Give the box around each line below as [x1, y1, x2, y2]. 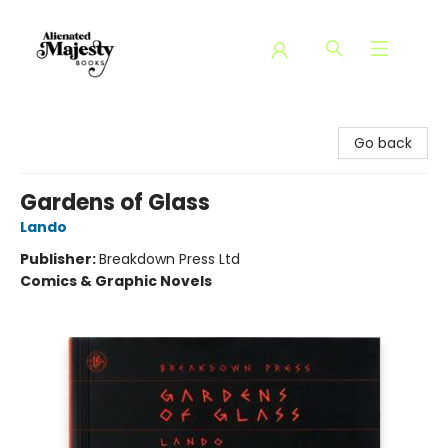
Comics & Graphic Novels [20, 271, 212, 291]
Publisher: [20, 249, 99, 269]
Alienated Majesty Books [15, 111, 183, 131]
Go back [354, 133, 412, 153]
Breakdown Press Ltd [99, 249, 240, 269]
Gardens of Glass [20, 187, 210, 218]
